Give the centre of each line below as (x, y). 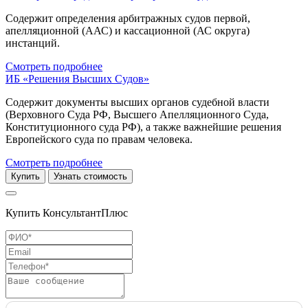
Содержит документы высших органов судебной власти (137, 102)
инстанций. (33, 43)
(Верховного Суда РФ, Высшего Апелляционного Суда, (137, 115)
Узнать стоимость (90, 177)
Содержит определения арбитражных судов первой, (128, 19)
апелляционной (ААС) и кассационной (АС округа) (128, 31)
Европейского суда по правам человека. (99, 140)
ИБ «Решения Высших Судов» (77, 79)
